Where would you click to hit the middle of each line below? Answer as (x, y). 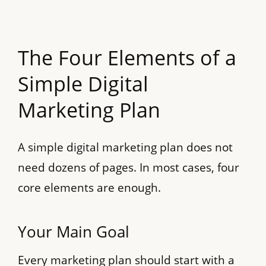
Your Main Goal (74, 232)
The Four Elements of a (127, 58)
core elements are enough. (89, 188)
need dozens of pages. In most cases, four (129, 168)
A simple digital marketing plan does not (125, 148)
